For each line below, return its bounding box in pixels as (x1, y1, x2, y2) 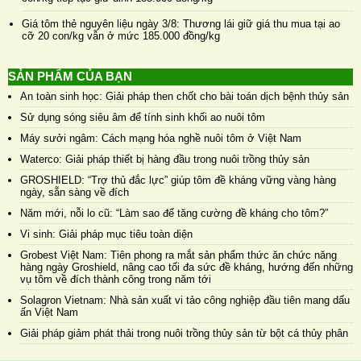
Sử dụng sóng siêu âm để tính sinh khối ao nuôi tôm (20, 110, 265, 123)
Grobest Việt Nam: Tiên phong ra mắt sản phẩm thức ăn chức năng (20, 248, 337, 261)
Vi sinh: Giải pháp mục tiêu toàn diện (20, 227, 193, 240)
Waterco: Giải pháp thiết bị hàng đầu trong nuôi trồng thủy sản (20, 152, 309, 165)
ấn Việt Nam (20, 305, 78, 318)
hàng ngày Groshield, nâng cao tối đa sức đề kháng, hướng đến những (20, 260, 353, 273)
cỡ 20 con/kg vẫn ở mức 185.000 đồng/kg (22, 29, 220, 42)
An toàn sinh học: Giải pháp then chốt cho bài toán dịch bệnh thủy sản (20, 89, 349, 102)
